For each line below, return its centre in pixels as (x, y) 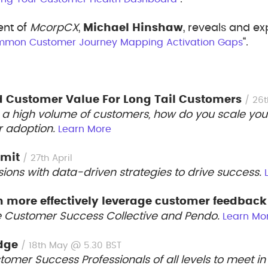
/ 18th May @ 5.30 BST (71, 246)
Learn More (85, 129)
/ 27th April (48, 158)
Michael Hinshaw (133, 28)
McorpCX (54, 28)
